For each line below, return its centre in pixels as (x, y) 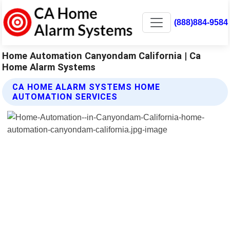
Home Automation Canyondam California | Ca (102, 55)
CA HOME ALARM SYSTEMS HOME (87, 87)
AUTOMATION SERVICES (65, 97)
